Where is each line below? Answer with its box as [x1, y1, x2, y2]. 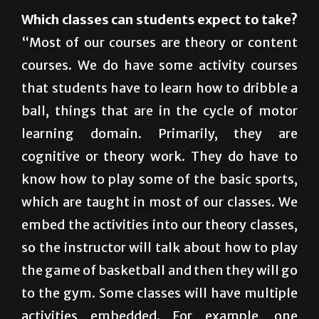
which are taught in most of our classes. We [21, 228, 298, 245]
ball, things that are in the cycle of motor [21, 137, 298, 154]
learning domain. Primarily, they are [21, 159, 298, 177]
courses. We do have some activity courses [21, 91, 298, 108]
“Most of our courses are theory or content [21, 68, 298, 85]
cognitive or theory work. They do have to [21, 182, 298, 199]
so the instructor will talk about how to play [21, 273, 298, 291]
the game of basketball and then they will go [21, 296, 298, 313]
